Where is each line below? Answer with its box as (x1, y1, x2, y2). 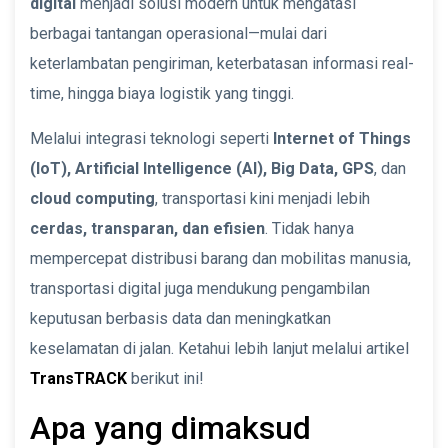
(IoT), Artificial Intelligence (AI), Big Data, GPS (30, 158, 374, 178)
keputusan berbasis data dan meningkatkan (30, 308, 331, 328)
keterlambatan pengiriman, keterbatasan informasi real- (30, 53, 414, 73)
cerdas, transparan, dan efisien (30, 218, 265, 238)
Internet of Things (273, 128, 411, 148)
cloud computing (30, 188, 155, 208)
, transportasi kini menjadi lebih (155, 188, 370, 208)
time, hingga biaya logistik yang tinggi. (30, 83, 294, 103)
